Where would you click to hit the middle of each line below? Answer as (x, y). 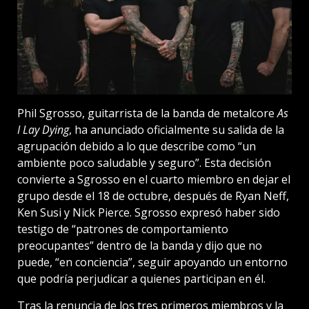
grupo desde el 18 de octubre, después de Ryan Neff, (153, 196)
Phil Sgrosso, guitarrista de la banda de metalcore (147, 113)
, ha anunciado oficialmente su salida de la (177, 130)
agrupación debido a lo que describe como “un (137, 147)
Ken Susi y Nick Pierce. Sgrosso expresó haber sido (149, 213)
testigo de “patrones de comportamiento (123, 229)
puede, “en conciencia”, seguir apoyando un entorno (152, 262)
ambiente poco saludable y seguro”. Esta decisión (144, 163)
